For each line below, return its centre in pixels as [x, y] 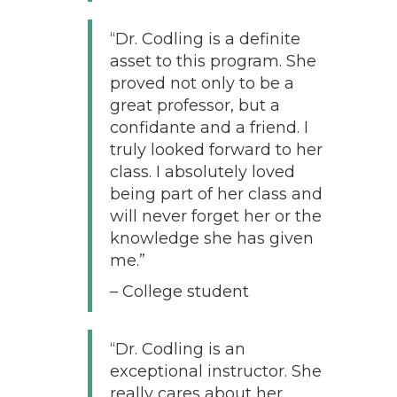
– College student [179, 291]
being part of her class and [216, 194]
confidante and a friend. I [209, 127]
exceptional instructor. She [215, 371]
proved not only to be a [202, 83]
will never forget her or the [215, 216]
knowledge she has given [211, 238]
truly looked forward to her [216, 149]
